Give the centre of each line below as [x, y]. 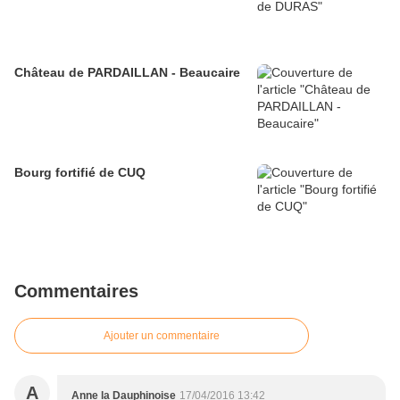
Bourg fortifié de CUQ [80, 172]
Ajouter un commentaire [162, 335]
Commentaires [76, 291]
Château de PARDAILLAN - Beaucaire [127, 72]
